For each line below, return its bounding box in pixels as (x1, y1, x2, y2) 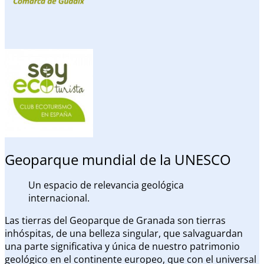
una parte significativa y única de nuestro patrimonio (5, 240, 240, 253)
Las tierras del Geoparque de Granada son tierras (5, 214, 226, 227)
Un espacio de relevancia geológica (28, 179, 184, 192)
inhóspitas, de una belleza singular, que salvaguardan (5, 227, 243, 240)
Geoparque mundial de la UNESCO (5, 150, 231, 170)
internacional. (28, 192, 90, 205)
